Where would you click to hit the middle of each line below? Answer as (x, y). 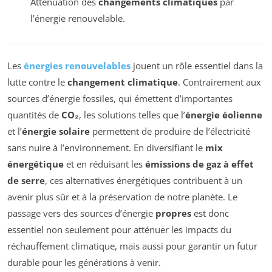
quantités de (34, 115)
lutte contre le (37, 82)
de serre (26, 181)
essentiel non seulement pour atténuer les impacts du (119, 230)
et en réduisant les (104, 164)
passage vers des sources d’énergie (81, 213)
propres (173, 213)
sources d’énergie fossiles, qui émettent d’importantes (120, 99)
